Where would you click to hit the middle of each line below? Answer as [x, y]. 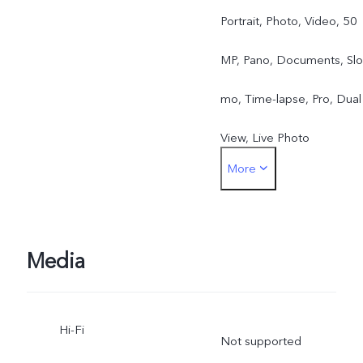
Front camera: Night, [276, 176]
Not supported [261, 342]
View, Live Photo [265, 137]
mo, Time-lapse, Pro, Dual [290, 98]
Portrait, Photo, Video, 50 [288, 21]
